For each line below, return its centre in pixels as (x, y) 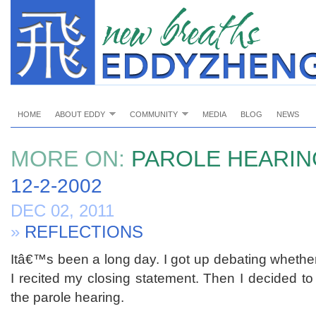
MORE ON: (68, 159)
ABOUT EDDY (80, 114)
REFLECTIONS (84, 232)
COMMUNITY (153, 114)
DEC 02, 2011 (62, 211)
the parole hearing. (67, 297)
